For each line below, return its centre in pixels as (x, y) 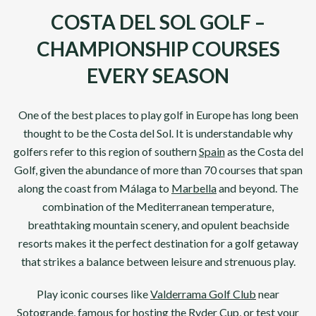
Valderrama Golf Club (203, 294)
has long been (265, 115)
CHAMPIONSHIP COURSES (158, 49)
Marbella (194, 188)
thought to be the (65, 133)
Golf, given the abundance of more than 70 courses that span (158, 170)
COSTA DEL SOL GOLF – (158, 22)
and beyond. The (259, 188)
